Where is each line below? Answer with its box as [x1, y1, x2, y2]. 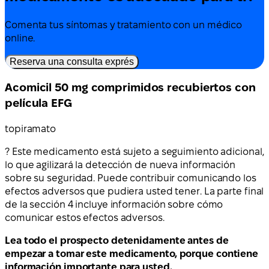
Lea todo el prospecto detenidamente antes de [5, 235, 229, 246]
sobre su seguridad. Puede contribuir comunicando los [5, 173, 256, 184]
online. [5, 32, 35, 43]
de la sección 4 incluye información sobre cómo [5, 199, 223, 210]
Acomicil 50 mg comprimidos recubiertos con [5, 81, 256, 94]
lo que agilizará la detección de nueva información [5, 160, 235, 171]
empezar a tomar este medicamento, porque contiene [5, 249, 259, 259]
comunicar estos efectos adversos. [5, 213, 165, 223]
